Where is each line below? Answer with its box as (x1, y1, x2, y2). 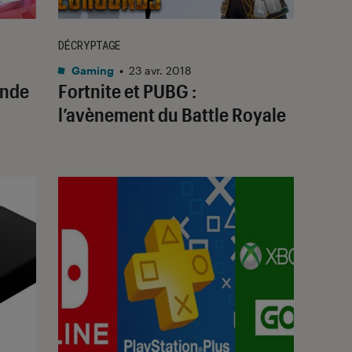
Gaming (69, 63, 114, 77)
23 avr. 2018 (129, 63, 192, 77)
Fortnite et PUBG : (58, 79, 196, 102)
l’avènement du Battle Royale (58, 102, 286, 126)
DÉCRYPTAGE (58, 37, 121, 53)
